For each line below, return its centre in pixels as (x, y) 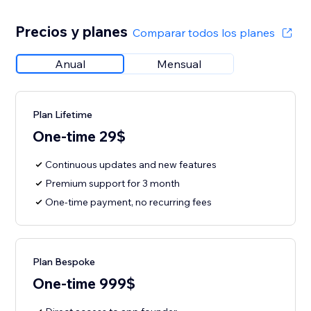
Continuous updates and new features (131, 165)
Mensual (179, 64)
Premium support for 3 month (113, 184)
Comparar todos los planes (203, 33)
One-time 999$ (84, 284)
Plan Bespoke (64, 262)
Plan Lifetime (63, 115)
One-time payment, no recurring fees (129, 202)
